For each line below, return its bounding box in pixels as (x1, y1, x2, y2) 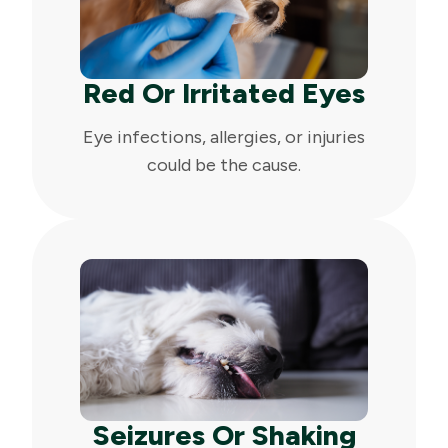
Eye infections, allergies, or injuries (83, 125, 365, 148)
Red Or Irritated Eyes (83, 75, 365, 110)
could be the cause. (147, 153, 301, 176)
